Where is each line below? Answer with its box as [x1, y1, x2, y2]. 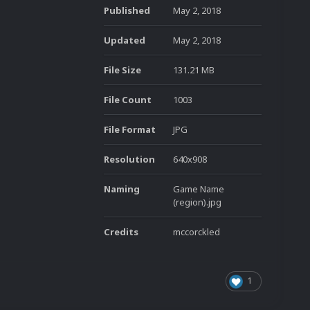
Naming [104, 183, 140, 195]
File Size [104, 64, 141, 76]
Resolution [104, 153, 155, 165]
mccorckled [173, 226, 220, 238]
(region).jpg [173, 196, 221, 208]
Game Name [173, 183, 224, 195]
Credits [104, 226, 138, 238]
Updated [104, 34, 145, 46]
